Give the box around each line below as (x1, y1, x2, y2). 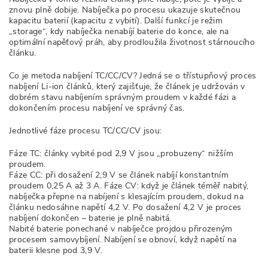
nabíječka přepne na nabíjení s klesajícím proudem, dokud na (9, 191, 243, 202)
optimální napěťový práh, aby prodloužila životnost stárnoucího (9, 36, 255, 48)
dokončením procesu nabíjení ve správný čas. (9, 102, 185, 114)
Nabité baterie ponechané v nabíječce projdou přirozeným (9, 223, 233, 234)
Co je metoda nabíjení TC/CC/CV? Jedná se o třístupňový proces (9, 70, 257, 81)
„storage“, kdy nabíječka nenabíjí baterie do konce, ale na (9, 26, 229, 37)
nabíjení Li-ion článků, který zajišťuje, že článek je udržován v (9, 81, 245, 92)
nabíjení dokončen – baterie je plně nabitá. (9, 212, 172, 224)
